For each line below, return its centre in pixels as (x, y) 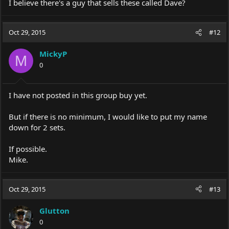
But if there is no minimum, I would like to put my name (108, 116)
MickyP (53, 54)
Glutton (54, 210)
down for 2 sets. (37, 127)
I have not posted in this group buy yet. (78, 95)
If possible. (28, 148)
